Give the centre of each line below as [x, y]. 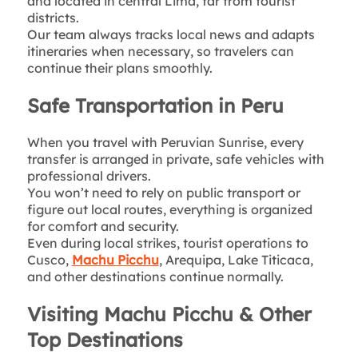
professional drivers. [89, 175]
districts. [53, 17]
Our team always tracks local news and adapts [171, 34]
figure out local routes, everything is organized [169, 209]
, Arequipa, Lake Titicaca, [236, 259]
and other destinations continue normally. [155, 276]
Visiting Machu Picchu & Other [169, 314]
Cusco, [49, 259]
